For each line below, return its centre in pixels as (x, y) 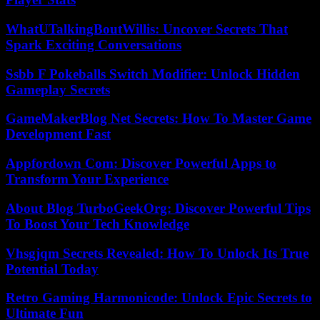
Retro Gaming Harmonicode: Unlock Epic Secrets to (159, 298)
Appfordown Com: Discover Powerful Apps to (141, 164)
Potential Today (52, 269)
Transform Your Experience (87, 179)
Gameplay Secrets (58, 89)
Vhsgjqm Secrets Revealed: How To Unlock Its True (157, 253)
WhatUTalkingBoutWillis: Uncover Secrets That (147, 29)
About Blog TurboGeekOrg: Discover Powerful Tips (158, 208)
